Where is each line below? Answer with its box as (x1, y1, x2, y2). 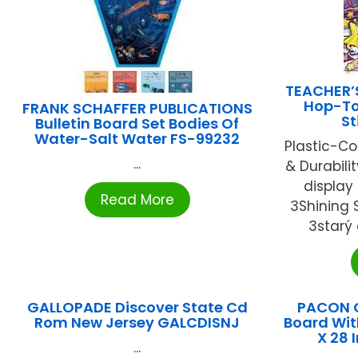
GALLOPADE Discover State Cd (26, 297, 248, 318)
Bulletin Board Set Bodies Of (35, 113, 240, 134)
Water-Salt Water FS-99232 (34, 129, 241, 149)
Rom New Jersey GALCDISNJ (34, 312, 241, 333)
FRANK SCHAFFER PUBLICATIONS (22, 98, 253, 119)
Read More (100, 190, 174, 210)
